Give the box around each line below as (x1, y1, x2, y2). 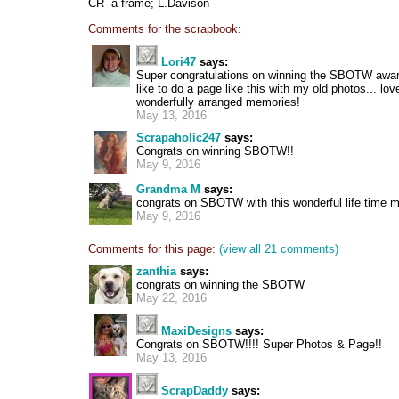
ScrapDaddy (161, 384, 228, 397)
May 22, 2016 (136, 291, 207, 305)
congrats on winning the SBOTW (136, 278, 305, 291)
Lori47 (161, 55, 196, 69)
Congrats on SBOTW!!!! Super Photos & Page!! (136, 338, 382, 351)
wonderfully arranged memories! (136, 95, 300, 109)
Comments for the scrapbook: (88, 22, 241, 36)
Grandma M (136, 183, 200, 196)
